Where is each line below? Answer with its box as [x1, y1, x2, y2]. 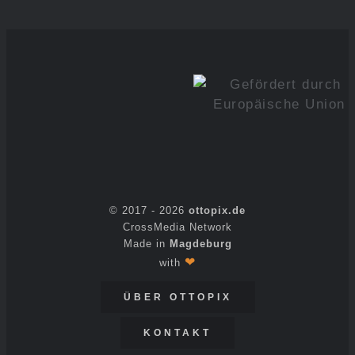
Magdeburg [169, 238, 232, 250]
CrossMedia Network [123, 221, 232, 234]
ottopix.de [189, 204, 246, 217]
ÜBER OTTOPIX [123, 292, 232, 303]
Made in [123, 238, 170, 250]
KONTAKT [143, 327, 212, 339]
